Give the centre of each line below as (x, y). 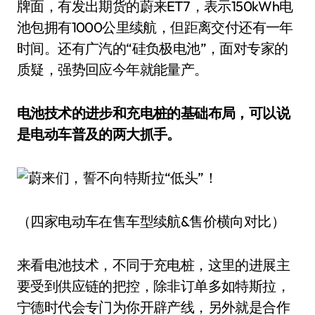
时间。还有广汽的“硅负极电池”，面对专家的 (153, 48)
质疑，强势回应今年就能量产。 (112, 69)
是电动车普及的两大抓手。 (99, 134)
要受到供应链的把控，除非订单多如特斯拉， (153, 286)
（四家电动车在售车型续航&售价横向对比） (151, 221)
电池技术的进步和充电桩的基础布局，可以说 (153, 113)
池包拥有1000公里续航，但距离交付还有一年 (155, 27)
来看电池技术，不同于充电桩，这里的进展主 (153, 265)
